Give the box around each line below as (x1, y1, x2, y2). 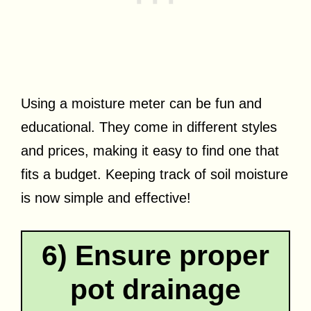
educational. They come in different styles (21, 119, 277, 135)
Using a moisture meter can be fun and (21, 95, 262, 111)
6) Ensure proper (42, 239, 269, 271)
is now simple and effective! (21, 190, 191, 205)
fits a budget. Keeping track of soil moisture (21, 166, 288, 182)
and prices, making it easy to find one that (21, 142, 279, 158)
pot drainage (70, 273, 241, 305)
